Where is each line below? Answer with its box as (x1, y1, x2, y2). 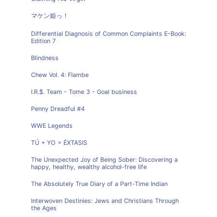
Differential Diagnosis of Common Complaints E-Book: (31, 30, 186, 37)
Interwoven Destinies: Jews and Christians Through (31, 197, 179, 204)
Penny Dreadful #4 (31, 105, 85, 112)
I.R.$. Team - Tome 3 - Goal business (31, 88, 137, 95)
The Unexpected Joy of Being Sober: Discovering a (31, 156, 178, 163)
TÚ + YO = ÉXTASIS (31, 139, 87, 146)
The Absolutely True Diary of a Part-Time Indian (31, 180, 168, 187)
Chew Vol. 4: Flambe (31, 71, 89, 78)
